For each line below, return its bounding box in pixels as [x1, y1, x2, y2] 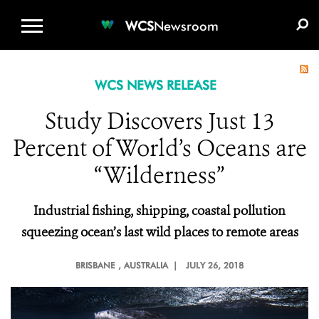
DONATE [158, 4, 206, 18]
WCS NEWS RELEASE [94, 78, 216, 93]
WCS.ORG [86, 4, 140, 18]
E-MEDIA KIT [224, 4, 291, 18]
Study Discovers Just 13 [44, 106, 275, 136]
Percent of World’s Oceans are [12, 133, 307, 163]
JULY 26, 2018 [186, 260, 244, 271]
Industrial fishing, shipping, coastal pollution [33, 202, 286, 219]
